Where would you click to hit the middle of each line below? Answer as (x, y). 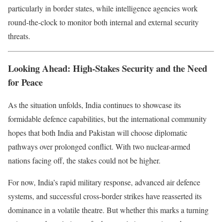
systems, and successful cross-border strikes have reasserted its (105, 196)
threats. (19, 36)
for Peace (25, 82)
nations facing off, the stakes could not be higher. (84, 161)
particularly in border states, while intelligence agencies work (103, 8)
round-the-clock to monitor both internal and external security (103, 22)
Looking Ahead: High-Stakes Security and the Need (108, 68)
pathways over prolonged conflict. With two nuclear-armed (99, 147)
